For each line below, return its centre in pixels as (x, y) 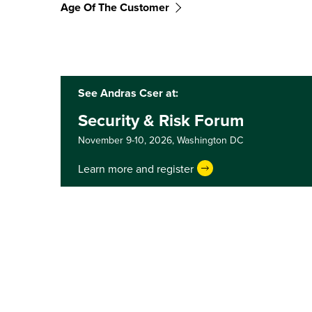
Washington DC (210, 140)
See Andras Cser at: (128, 93)
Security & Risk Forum (161, 120)
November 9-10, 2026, (127, 140)
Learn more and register (136, 168)
